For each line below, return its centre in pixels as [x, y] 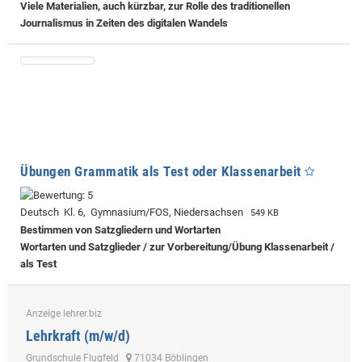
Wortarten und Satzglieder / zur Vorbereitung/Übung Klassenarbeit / [177, 246]
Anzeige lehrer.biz [64, 313]
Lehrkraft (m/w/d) [78, 335]
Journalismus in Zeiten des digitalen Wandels [124, 23]
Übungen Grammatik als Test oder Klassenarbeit [161, 171]
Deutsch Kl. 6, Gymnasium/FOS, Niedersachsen [134, 212]
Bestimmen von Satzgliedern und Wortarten [120, 229]
